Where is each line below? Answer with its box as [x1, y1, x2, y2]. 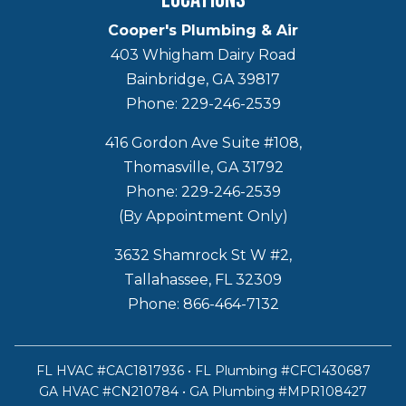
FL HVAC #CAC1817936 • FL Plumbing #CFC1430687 [35, 362, 371, 379]
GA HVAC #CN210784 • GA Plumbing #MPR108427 [39, 382, 367, 400]
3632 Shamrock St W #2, [114, 246, 292, 264]
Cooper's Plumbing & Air [108, 21, 298, 39]
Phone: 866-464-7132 [127, 295, 279, 313]
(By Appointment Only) [118, 207, 288, 225]
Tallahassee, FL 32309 [124, 270, 282, 288]
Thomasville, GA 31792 [122, 158, 284, 176]
